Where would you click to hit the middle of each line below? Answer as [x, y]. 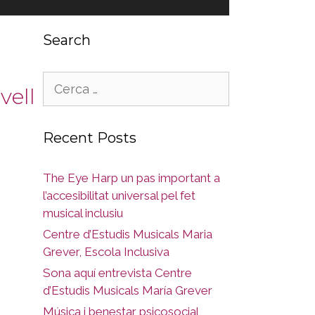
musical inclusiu [83, 213]
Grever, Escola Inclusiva [106, 252]
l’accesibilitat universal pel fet [119, 195]
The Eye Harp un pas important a [131, 178]
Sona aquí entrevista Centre [117, 273]
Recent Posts [90, 138]
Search [67, 40]
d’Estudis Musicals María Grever [128, 290]
